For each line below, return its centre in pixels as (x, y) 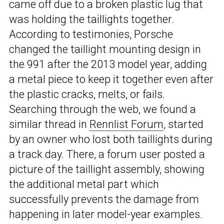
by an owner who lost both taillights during (111, 139)
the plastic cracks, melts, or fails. (87, 94)
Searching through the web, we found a (102, 109)
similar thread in (49, 124)
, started (183, 124)
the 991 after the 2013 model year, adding (108, 64)
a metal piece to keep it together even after (111, 79)
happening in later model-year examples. (106, 214)
